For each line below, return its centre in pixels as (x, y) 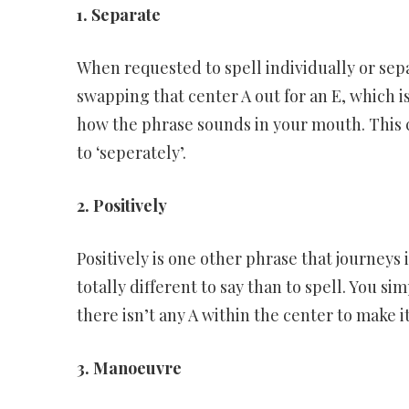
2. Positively (121, 206)
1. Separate (118, 15)
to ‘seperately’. (131, 153)
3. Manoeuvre (129, 368)
